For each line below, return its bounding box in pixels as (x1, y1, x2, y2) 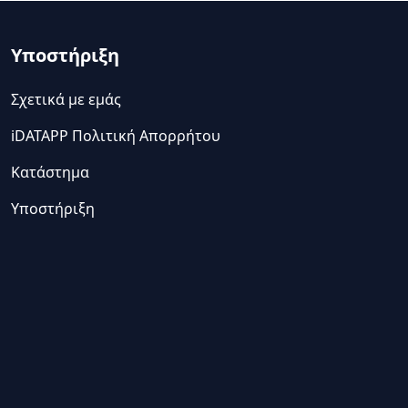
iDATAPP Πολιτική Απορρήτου (11, 126, 220, 146)
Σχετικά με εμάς (11, 89, 121, 109)
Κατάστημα (11, 162, 89, 182)
